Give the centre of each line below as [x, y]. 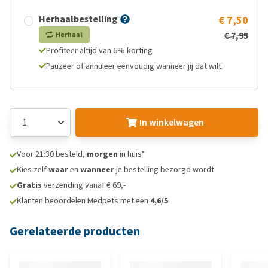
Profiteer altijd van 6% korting [99, 51]
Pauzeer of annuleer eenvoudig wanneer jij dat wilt [134, 66]
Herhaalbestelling [78, 19]
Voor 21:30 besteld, [52, 154]
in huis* [131, 154]
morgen [102, 154]
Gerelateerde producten [75, 231]
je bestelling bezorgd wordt [164, 170]
